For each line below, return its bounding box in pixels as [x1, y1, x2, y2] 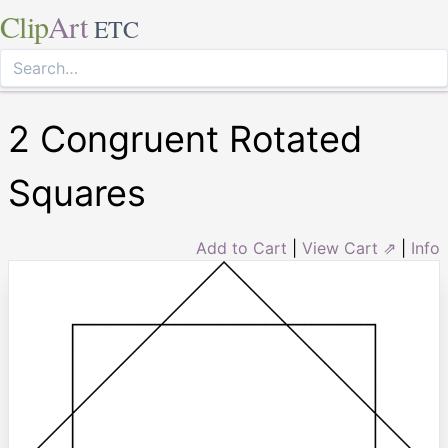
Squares [8, 171, 146, 215]
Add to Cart [196, 238, 287, 258]
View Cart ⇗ [302, 238, 396, 258]
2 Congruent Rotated [8, 117, 362, 161]
